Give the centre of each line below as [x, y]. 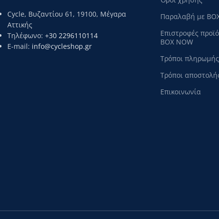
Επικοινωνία [180, 92]
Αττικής [20, 25]
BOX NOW [176, 42]
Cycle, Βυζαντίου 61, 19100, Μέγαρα [67, 14]
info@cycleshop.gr [62, 46]
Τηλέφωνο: [26, 35]
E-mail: [20, 46]
